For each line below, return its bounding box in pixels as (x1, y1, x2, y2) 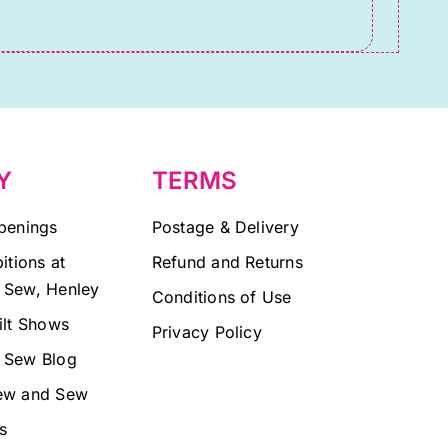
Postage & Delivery (151, 217, 299, 238)
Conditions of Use (151, 287, 292, 308)
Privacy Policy (151, 322, 262, 343)
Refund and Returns (151, 252, 303, 273)
